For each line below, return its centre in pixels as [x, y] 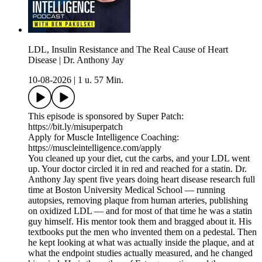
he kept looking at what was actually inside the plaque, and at [141, 242]
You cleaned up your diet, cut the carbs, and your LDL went [139, 158]
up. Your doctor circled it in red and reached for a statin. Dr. [137, 168]
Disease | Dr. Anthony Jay [76, 60]
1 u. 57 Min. [101, 80]
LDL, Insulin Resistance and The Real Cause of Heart [128, 49]
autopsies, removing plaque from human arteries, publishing [138, 200]
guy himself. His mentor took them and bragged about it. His [140, 221]
